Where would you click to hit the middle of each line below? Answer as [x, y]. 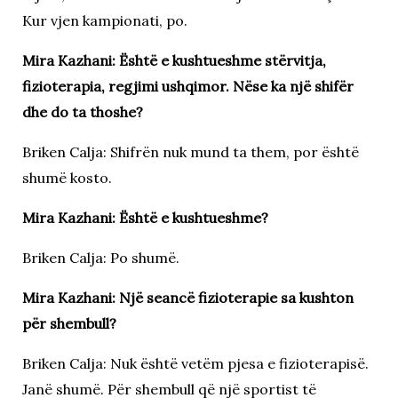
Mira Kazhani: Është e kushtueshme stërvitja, [174, 60]
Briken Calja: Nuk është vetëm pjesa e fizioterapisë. [195, 363]
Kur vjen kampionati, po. [104, 20]
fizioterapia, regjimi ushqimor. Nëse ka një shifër [187, 86]
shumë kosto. [67, 177]
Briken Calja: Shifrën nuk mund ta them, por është [190, 151]
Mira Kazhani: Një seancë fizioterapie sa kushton [187, 297]
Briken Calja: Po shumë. [100, 257]
